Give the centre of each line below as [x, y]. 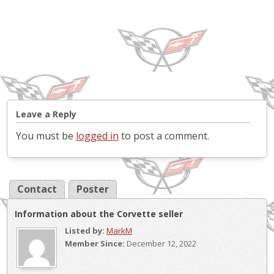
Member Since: [95, 243]
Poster [93, 189]
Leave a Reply [46, 114]
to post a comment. [164, 135]
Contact [37, 189]
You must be [46, 135]
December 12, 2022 [161, 243]
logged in [97, 135]
